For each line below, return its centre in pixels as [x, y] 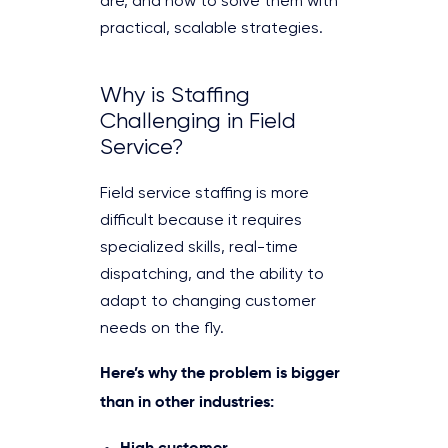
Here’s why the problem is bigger [220, 372]
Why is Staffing [175, 95]
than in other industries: [187, 401]
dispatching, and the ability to [212, 274]
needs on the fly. [162, 328]
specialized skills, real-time [199, 247]
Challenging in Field [198, 121]
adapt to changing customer [208, 301]
